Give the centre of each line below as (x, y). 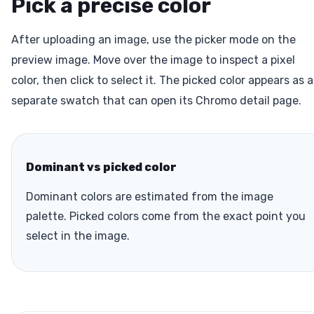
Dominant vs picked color (101, 168)
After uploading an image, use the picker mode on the (153, 40)
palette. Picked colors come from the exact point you (166, 217)
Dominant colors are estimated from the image (150, 197)
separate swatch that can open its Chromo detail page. (156, 101)
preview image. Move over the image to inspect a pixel (153, 60)
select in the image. (78, 236)
